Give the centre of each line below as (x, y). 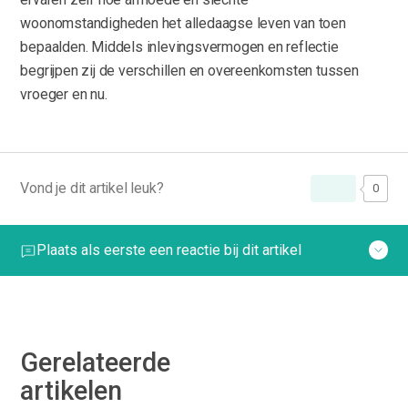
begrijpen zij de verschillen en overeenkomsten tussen (189, 70)
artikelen (71, 390)
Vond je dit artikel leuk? (92, 188)
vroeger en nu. (64, 94)
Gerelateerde (96, 362)
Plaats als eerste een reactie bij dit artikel (169, 250)
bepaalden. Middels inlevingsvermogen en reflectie (179, 46)
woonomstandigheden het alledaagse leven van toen (183, 23)
